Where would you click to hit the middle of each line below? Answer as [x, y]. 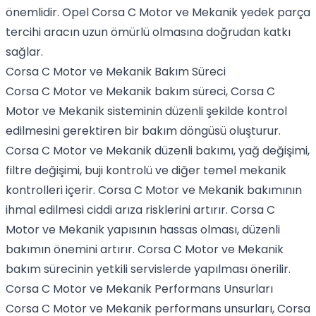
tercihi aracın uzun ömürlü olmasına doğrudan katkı [148, 32]
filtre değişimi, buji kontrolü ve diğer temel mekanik [146, 170]
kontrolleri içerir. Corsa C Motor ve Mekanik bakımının [154, 190]
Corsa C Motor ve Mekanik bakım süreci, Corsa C [140, 91]
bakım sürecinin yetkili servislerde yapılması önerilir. [148, 269]
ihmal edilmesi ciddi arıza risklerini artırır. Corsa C [140, 210]
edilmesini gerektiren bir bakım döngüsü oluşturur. [143, 131]
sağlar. [24, 52]
